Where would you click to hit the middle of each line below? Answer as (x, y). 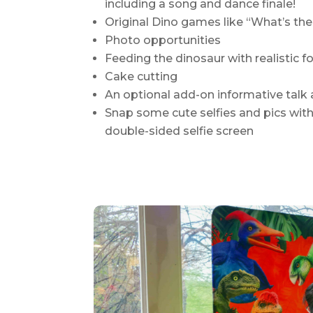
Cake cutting (141, 76)
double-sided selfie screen (180, 131)
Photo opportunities (163, 40)
